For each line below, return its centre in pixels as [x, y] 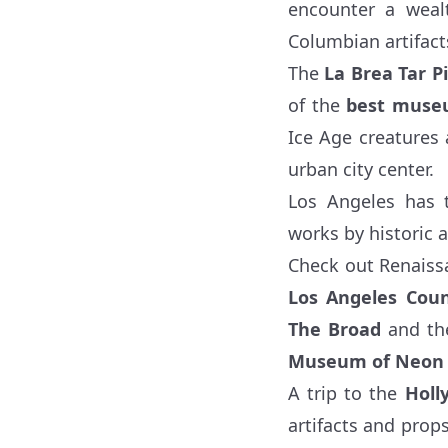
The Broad [335, 328]
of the [317, 104]
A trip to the [346, 392]
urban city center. [361, 168]
